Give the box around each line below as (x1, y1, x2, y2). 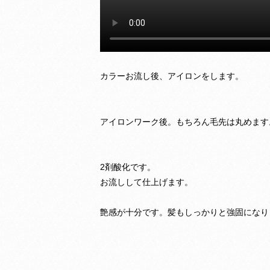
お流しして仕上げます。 (100, 177, 193, 187)
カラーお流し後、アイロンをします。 (100, 71, 244, 81)
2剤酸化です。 (100, 162, 156, 172)
